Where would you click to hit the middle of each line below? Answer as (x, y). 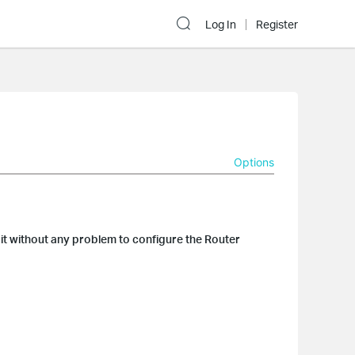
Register (277, 25)
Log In (221, 25)
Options (254, 162)
